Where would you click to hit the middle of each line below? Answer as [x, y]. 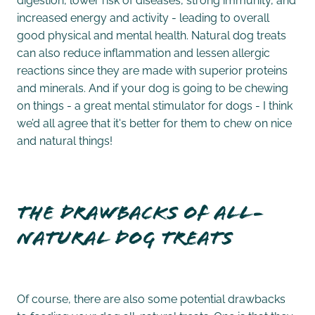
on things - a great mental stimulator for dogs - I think [155, 105]
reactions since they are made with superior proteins [152, 70]
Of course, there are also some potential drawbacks [151, 298]
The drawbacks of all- [140, 213]
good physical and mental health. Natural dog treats [152, 35]
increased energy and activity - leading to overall [143, 17]
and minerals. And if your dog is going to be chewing [153, 88]
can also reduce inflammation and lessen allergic [143, 52]
